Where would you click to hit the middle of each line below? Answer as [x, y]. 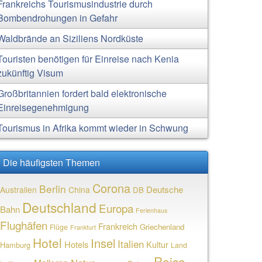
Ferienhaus [152, 210]
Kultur [158, 244]
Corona [112, 188]
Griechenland [162, 227]
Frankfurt [83, 227]
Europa [116, 208]
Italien [131, 244]
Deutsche [165, 189]
